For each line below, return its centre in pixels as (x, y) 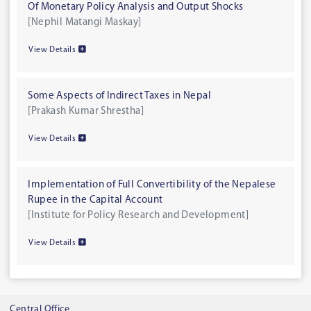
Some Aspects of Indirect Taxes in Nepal (120, 96)
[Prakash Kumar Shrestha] (86, 111)
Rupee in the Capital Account (95, 200)
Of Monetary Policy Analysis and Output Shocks (136, 7)
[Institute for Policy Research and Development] (138, 215)
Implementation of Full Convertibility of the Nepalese (152, 185)
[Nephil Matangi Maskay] (85, 22)
